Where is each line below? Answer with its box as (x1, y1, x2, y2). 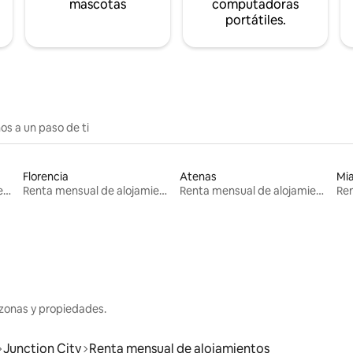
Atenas (179, 169, 217, 184)
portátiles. (225, 11, 286, 28)
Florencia (23, 169, 69, 184)
